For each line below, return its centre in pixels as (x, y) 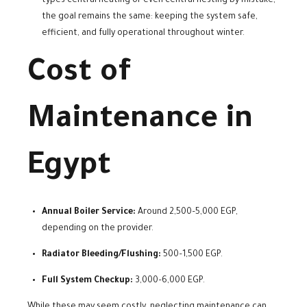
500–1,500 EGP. (192, 255)
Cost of (79, 74)
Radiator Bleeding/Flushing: (101, 255)
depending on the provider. (98, 229)
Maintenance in (140, 121)
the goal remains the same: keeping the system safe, (150, 17)
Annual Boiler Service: (89, 213)
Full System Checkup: (87, 281)
